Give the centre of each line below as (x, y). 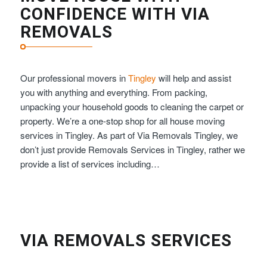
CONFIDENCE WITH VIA (115, 14)
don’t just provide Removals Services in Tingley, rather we (132, 149)
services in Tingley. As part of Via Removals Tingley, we (129, 135)
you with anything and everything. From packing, (114, 92)
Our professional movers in (74, 77)
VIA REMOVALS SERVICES (126, 241)
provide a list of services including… (90, 163)
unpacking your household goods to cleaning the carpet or (132, 106)
